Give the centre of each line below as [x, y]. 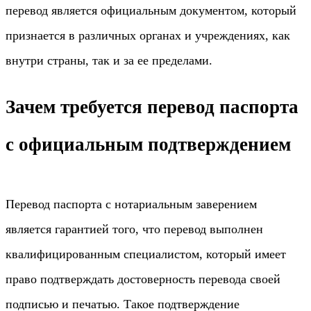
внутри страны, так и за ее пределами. [109, 60]
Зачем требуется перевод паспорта [152, 107]
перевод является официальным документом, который [151, 10]
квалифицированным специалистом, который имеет [146, 254]
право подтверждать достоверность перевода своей [143, 279]
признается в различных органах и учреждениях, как [148, 35]
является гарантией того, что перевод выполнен [134, 229]
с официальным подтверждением [148, 145]
